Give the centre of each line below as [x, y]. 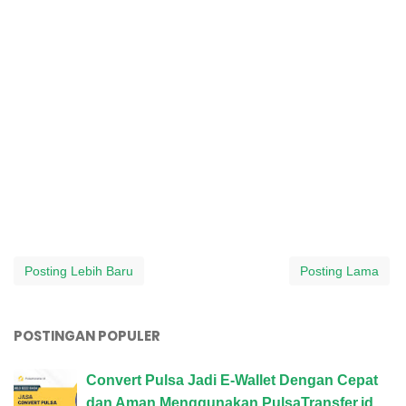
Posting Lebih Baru [79, 271]
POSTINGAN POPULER [87, 335]
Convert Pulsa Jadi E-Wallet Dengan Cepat [232, 380]
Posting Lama [339, 271]
